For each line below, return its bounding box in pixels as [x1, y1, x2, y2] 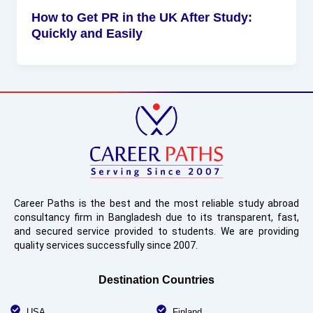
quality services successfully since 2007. [14, 240, 198, 252]
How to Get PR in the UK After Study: [31, 10, 253, 24]
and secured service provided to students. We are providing [14, 226, 299, 238]
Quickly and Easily [31, 26, 143, 41]
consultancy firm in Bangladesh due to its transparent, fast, [14, 212, 299, 224]
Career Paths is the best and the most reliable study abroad [14, 198, 299, 210]
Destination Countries [99, 274, 214, 286]
